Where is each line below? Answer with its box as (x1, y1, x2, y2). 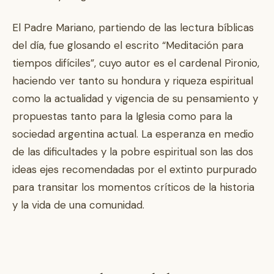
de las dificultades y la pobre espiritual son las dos (12, 145, 253, 158)
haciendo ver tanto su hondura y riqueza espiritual (12, 74, 253, 87)
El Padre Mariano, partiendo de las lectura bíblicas (12, 21, 254, 34)
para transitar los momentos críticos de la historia (12, 180, 254, 194)
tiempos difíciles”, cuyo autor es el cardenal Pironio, (12, 56, 259, 70)
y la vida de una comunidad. (12, 198, 144, 212)
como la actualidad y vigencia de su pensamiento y (12, 92, 258, 105)
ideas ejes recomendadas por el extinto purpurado (12, 163, 257, 176)
